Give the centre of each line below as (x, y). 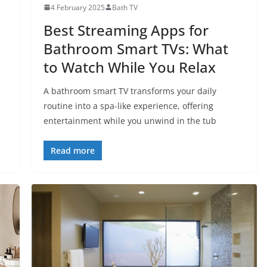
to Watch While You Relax (129, 67)
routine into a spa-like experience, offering (128, 105)
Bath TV (125, 7)
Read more (72, 150)
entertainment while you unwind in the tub (130, 120)
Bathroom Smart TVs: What (136, 48)
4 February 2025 (77, 7)
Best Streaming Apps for (126, 30)
